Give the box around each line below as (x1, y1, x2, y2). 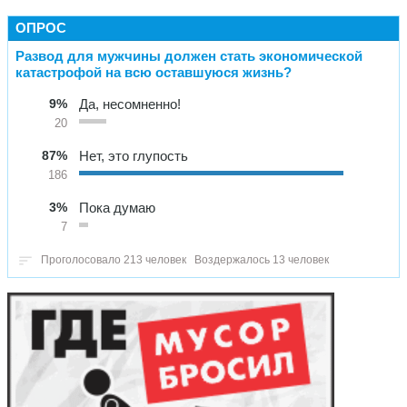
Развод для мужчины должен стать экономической (15, 47, 362, 64)
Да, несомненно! (79, 95, 181, 112)
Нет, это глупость (79, 147, 188, 164)
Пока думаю (79, 199, 155, 215)
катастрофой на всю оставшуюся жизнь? (15, 64, 292, 80)
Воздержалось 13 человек (194, 253, 329, 266)
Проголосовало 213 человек (41, 253, 186, 266)
